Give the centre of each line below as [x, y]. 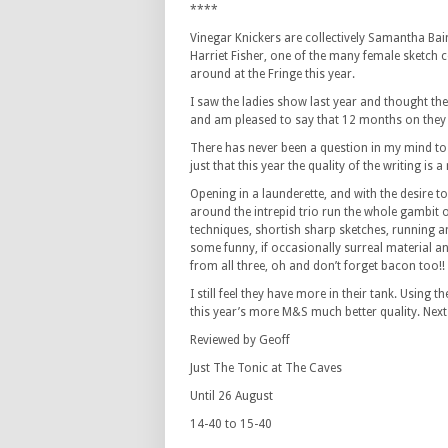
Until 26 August [231, 396]
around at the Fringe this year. [272, 74]
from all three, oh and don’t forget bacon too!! [317, 266]
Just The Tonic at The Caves [266, 368]
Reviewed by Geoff [240, 340]
